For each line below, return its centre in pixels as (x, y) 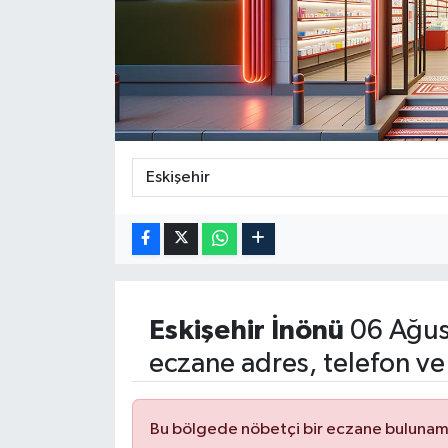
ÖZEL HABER (105, 35)
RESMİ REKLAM (115, 137)
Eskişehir (206, 330)
